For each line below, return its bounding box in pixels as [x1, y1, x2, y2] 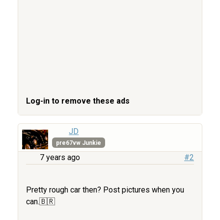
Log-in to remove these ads [26, 96, 130, 106]
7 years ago [40, 153, 80, 163]
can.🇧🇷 [26, 197, 55, 207]
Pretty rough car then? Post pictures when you [26, 185, 184, 195]
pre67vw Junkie [56, 139, 102, 146]
